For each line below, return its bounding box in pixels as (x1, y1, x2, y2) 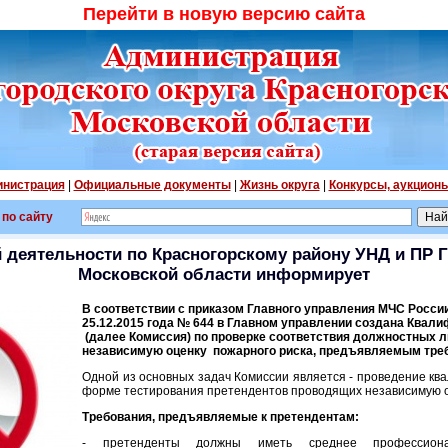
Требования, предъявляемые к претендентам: (82, 410, 359, 424)
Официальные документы (73, 178, 231, 192)
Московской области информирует (78, 265, 370, 284)
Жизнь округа (239, 178, 320, 192)
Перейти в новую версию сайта (83, 4, 365, 24)
